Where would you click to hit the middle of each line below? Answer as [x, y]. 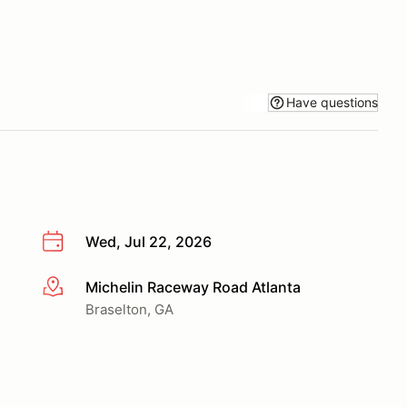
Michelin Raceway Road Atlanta [193, 287]
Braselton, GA [129, 309]
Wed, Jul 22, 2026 [149, 242]
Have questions [332, 102]
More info [74, 288]
